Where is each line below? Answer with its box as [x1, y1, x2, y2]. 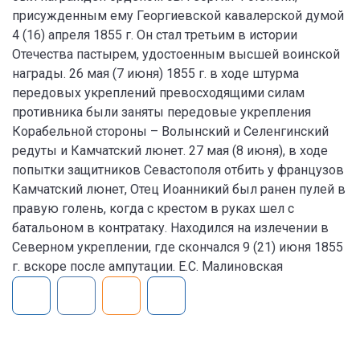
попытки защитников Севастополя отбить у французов [12, 162, 344, 178]
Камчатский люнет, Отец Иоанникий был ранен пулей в [12, 182, 346, 197]
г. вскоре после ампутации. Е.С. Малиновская [12, 259, 283, 274]
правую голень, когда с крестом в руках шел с [12, 201, 294, 216]
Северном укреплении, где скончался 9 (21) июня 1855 [12, 239, 343, 255]
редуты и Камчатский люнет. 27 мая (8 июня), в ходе [12, 143, 328, 158]
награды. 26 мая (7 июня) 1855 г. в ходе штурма [12, 66, 299, 81]
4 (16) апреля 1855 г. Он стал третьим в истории [12, 27, 297, 43]
